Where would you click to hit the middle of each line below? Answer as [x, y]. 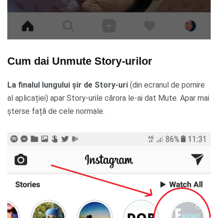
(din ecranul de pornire [166, 85]
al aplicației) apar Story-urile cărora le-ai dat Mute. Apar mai [108, 98]
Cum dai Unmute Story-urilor [80, 61]
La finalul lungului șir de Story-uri [68, 85]
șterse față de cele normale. [56, 111]
